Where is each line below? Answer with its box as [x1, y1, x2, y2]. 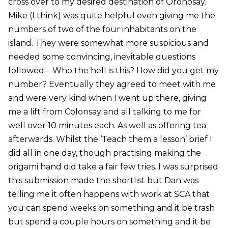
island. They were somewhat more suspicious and [8, 38, 209, 48]
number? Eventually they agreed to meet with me [8, 79, 216, 90]
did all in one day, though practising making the [8, 148, 201, 158]
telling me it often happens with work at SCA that [8, 189, 210, 199]
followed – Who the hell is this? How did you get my [8, 66, 219, 76]
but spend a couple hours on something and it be [8, 217, 211, 227]
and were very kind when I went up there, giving [8, 93, 207, 103]
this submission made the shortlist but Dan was [8, 176, 198, 186]
